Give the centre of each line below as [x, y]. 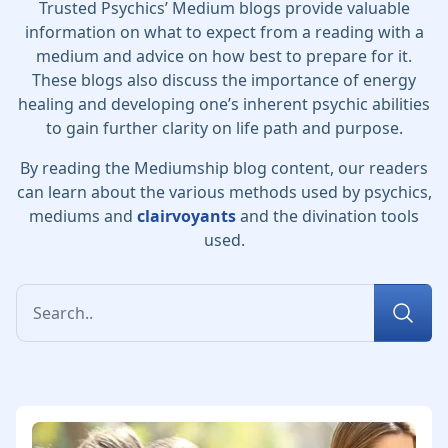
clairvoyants [186, 216]
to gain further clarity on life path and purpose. [224, 128]
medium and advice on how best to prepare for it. [224, 56]
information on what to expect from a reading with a [224, 32]
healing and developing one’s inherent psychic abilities [224, 104]
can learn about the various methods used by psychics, [224, 192]
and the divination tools [327, 216]
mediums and [83, 216]
